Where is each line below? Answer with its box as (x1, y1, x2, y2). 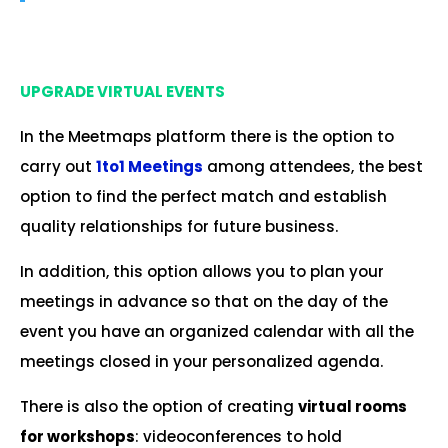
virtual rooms (298, 396, 407, 417)
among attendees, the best (203, 156, 423, 177)
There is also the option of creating (20, 396, 298, 417)
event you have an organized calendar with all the (20, 321, 414, 342)
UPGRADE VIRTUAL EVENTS (20, 81, 225, 102)
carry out (20, 156, 96, 177)
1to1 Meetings (96, 156, 203, 177)
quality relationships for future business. (20, 216, 342, 237)
